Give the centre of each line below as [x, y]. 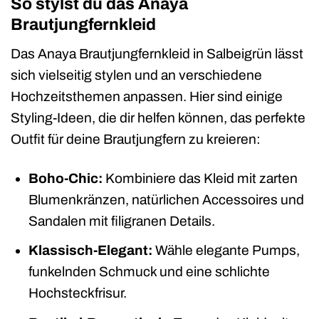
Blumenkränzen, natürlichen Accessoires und [166, 199]
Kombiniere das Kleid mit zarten [200, 178]
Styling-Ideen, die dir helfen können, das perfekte [158, 117]
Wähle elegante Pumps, [226, 251]
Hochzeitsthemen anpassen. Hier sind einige [147, 96]
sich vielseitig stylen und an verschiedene [136, 75]
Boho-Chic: [65, 178]
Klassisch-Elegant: [90, 251]
